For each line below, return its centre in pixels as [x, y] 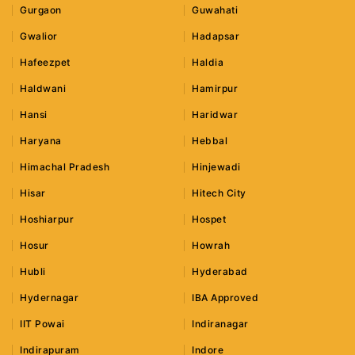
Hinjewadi [216, 167]
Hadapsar [216, 36]
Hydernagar [49, 298]
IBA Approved [225, 298]
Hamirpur [215, 89]
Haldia [208, 63]
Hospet [209, 219]
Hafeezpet [45, 63]
